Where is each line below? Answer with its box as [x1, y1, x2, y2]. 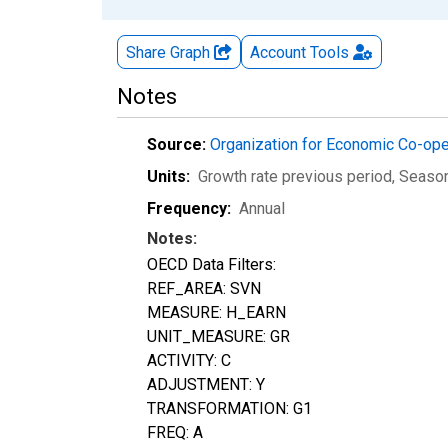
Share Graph [126, 42, 214, 62]
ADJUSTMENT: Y [147, 374, 265, 394]
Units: [147, 166, 190, 186]
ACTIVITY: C [147, 350, 231, 370]
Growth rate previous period [198, 166, 392, 186]
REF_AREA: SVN [147, 278, 261, 298]
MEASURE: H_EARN [147, 302, 286, 322]
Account [250, 42, 306, 62]
